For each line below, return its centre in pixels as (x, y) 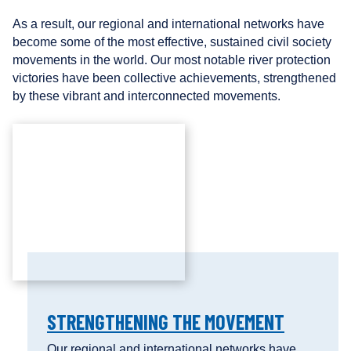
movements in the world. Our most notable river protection (172, 60)
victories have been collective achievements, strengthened (174, 78)
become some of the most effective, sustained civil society (172, 42)
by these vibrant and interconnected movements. (147, 96)
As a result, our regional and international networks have (168, 24)
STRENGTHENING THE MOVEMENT (166, 322)
